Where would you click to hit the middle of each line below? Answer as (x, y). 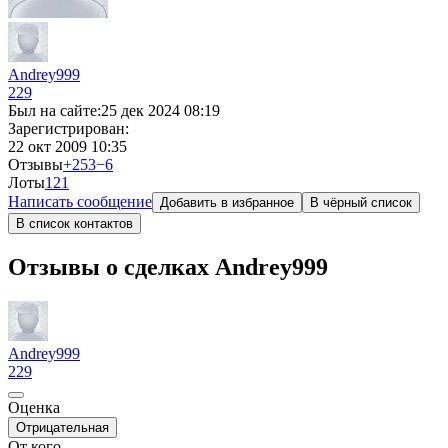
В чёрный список (361, 202)
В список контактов (74, 223)
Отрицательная (62, 427)
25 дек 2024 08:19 (160, 110)
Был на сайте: (54, 110)
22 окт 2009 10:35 (67, 146)
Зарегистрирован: (68, 128)
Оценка (34, 407)
